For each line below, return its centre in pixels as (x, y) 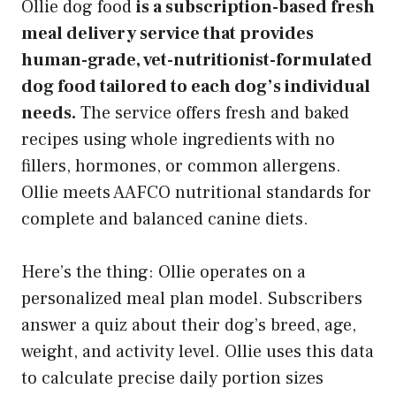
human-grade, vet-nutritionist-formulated (197, 60)
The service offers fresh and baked (213, 113)
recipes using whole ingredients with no (178, 139)
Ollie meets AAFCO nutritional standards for (196, 192)
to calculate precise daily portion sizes (172, 378)
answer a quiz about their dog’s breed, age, (189, 325)
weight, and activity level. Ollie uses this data (198, 351)
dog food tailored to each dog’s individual (196, 86)
